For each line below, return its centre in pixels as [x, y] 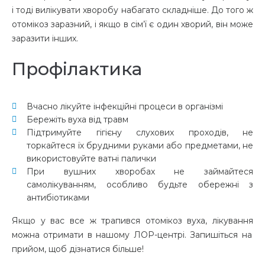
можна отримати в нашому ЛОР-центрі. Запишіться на [132, 235]
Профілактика [77, 69]
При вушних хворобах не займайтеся [140, 172]
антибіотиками [58, 198]
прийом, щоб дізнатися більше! [78, 249]
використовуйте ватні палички [91, 159]
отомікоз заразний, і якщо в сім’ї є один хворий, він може [132, 24]
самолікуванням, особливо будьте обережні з [140, 185]
